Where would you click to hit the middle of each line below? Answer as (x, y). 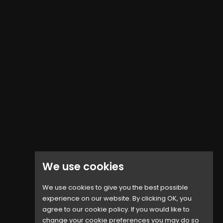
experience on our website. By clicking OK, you (117, 199)
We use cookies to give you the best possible (115, 188)
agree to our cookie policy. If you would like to (116, 210)
